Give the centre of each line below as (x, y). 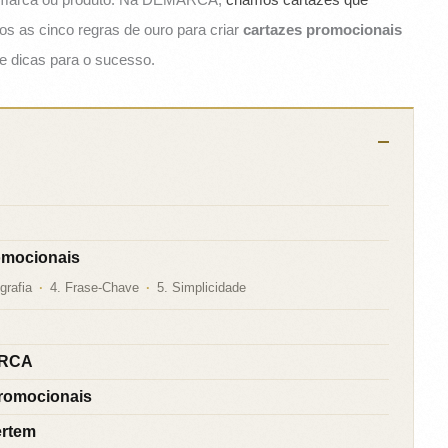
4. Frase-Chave (95, 288)
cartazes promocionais (323, 30)
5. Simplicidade (202, 288)
